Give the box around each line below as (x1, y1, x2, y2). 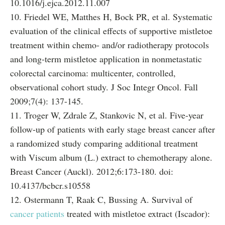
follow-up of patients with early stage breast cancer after (10, 123, 215, 135)
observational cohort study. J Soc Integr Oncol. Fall (10, 81, 198, 93)
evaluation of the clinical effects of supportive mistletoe (10, 25, 212, 37)
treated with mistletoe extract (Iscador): (64, 207, 210, 219)
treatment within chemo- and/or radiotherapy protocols (10, 39, 209, 51)
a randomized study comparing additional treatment (10, 137, 198, 149)
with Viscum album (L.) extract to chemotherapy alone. (10, 151, 212, 163)
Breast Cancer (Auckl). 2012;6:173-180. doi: (10, 165, 173, 177)
